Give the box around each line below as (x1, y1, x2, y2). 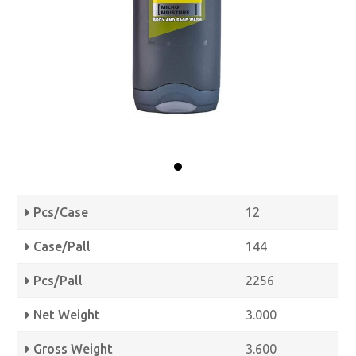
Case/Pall (30, 238, 91, 253)
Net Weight (30, 307, 101, 322)
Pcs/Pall (30, 273, 83, 288)
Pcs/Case (30, 204, 89, 219)
